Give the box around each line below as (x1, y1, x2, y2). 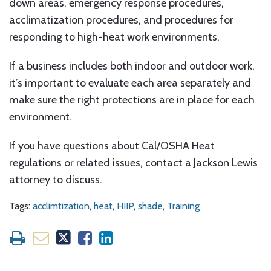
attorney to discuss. (9, 173, 102, 186)
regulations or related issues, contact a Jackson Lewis (9, 156, 258, 169)
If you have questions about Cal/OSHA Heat (9, 139, 215, 152)
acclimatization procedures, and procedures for (9, 13, 233, 27)
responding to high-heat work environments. (9, 30, 220, 44)
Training (167, 200, 200, 212)
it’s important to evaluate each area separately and (9, 76, 251, 90)
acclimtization (33, 200, 90, 212)
